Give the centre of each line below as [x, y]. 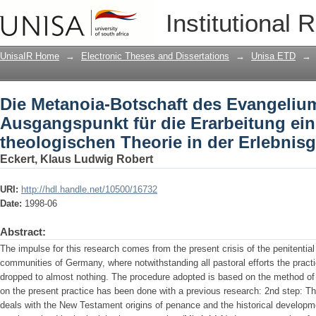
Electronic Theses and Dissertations [155, 56]
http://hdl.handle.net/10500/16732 [89, 189]
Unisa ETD [273, 56]
